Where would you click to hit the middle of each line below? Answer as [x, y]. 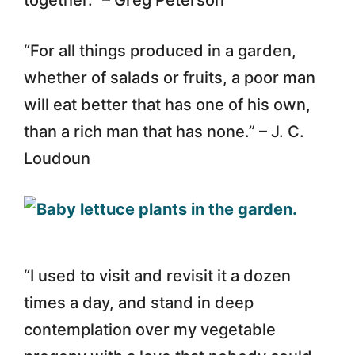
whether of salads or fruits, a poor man [170, 77]
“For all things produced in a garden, [160, 50]
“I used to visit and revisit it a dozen [157, 275]
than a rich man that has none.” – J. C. [164, 131]
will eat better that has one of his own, [167, 104]
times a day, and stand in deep [139, 302]
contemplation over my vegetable [150, 329]
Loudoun [57, 158]
